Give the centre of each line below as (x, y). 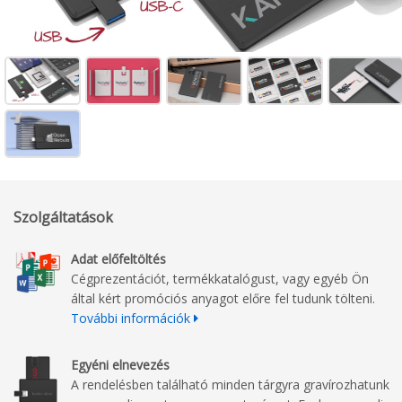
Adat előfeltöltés (118, 258)
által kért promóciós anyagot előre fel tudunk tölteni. (223, 298)
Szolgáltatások (63, 217)
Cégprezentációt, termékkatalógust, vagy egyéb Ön (220, 278)
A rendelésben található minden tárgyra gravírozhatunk (230, 384)
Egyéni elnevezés (120, 364)
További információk (131, 318)
